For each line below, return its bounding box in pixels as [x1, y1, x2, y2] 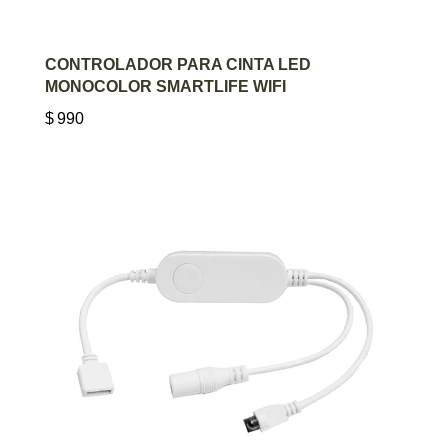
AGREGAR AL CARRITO [143, 54, 305, 72]
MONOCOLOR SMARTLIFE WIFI [45, 77, 286, 95]
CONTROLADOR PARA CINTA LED [45, 55, 311, 73]
